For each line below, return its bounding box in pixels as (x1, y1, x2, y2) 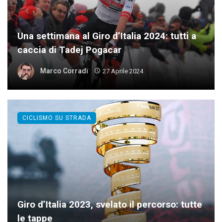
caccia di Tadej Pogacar (17, 44, 121, 56)
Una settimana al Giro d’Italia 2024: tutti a (17, 30, 196, 42)
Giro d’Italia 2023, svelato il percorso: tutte (17, 199, 202, 211)
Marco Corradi (40, 66, 88, 75)
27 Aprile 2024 (102, 67, 143, 75)
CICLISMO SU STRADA (22, 114, 91, 122)
